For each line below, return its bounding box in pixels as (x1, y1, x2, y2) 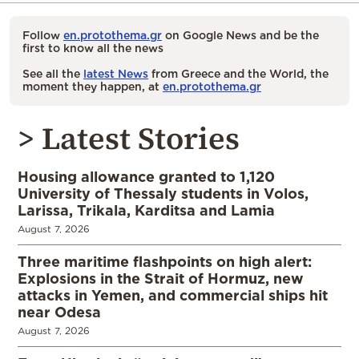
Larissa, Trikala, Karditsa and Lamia (18, 202, 275, 219)
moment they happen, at (22, 80, 163, 93)
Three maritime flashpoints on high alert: (18, 253, 312, 270)
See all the (22, 67, 83, 80)
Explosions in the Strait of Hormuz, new (18, 270, 304, 287)
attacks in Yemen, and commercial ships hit (18, 287, 328, 304)
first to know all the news (22, 42, 163, 54)
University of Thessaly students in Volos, (18, 185, 309, 202)
